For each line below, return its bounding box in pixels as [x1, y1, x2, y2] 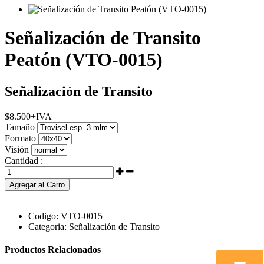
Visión [5, 144, 29, 154]
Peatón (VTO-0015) [5, 49, 163, 71]
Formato [5, 133, 36, 143]
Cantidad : [5, 155, 43, 166]
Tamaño [5, 121, 35, 132]
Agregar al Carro [9, 180, 65, 189]
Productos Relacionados [5, 245, 101, 255]
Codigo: [28, 210, 58, 221]
